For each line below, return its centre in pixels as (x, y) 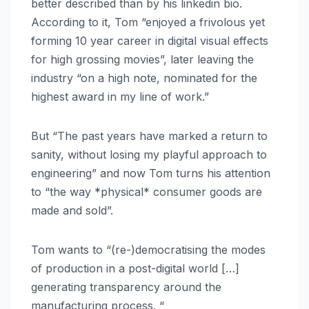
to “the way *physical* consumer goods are (147, 192)
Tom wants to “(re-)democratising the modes (148, 250)
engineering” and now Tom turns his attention (151, 173)
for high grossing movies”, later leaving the (142, 60)
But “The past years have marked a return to (149, 136)
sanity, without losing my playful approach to (149, 155)
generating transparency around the (126, 287)
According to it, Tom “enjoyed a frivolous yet (148, 22)
